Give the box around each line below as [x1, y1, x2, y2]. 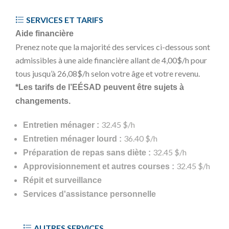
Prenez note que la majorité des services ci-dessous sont [15, 42, 210, 52]
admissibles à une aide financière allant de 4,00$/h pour [15, 55, 207, 65]
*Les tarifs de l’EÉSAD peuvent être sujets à [15, 83, 184, 91]
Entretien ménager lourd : [23, 134, 124, 143]
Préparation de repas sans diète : [23, 148, 153, 157]
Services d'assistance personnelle [23, 190, 156, 198]
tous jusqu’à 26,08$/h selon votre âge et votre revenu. [15, 68, 200, 78]
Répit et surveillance [23, 176, 102, 185]
